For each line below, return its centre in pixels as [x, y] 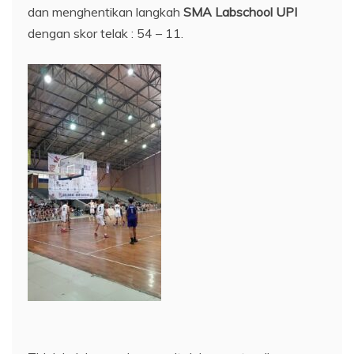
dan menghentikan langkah [105, 12]
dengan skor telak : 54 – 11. [105, 34]
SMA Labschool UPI [240, 12]
